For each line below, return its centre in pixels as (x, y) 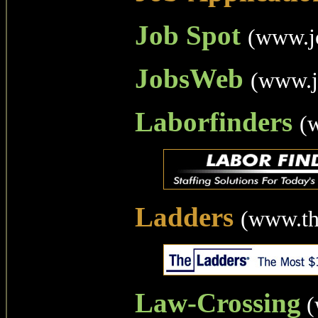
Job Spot (188, 35)
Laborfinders (214, 122)
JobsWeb (189, 78)
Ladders (184, 217)
